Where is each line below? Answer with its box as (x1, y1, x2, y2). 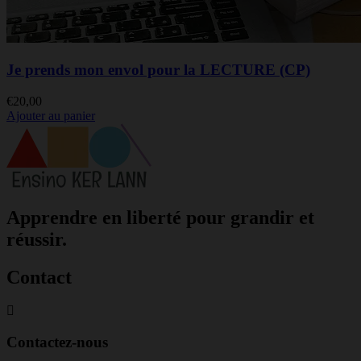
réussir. (6, 228, 67, 250)
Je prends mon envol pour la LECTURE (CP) (6, 60, 310, 78)
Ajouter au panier (6, 108, 95, 122)
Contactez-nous (6, 334, 108, 351)
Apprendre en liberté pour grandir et (6, 206, 314, 228)
